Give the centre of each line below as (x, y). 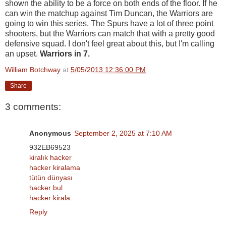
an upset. (22, 53)
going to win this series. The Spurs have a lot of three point (109, 23)
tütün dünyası (51, 177)
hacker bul (46, 187)
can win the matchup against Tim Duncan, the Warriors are (109, 13)
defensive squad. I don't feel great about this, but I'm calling (110, 43)
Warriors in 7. (66, 53)
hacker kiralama (55, 167)
